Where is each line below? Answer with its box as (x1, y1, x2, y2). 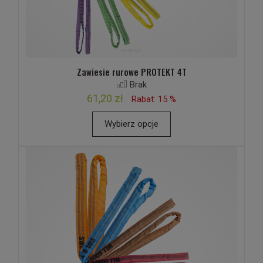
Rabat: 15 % (131, 94, 176, 104)
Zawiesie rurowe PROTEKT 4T (76, 65, 187, 78)
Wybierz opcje (104, 119, 159, 129)
